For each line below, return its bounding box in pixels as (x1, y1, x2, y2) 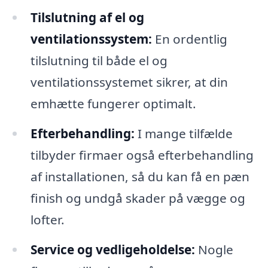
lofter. (30, 211, 65, 229)
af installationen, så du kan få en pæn (30, 168, 249, 185)
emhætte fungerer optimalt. (30, 95, 196, 112)
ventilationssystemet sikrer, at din (30, 74, 228, 91)
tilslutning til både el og (30, 52, 167, 69)
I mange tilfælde (134, 125, 233, 142)
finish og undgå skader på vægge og (30, 190, 245, 207)
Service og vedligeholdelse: (30, 241, 195, 258)
